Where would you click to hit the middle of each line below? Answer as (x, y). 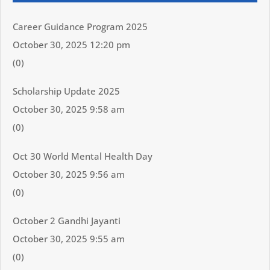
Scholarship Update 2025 (66, 91)
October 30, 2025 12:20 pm (71, 45)
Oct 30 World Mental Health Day (83, 156)
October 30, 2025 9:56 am (69, 174)
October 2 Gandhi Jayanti (67, 221)
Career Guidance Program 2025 (80, 27)
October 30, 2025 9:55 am (69, 239)
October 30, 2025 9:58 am (69, 109)
